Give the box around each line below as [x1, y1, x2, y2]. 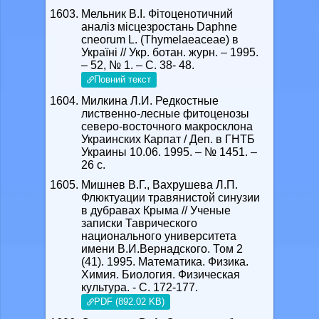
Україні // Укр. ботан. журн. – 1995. [81, 46, 258, 58]
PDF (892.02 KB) [94, 296, 164, 307]
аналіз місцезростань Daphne [81, 21, 237, 33]
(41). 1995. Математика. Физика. [81, 256, 249, 268]
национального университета [81, 230, 236, 242]
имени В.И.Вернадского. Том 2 [81, 243, 243, 255]
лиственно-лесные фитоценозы [81, 108, 249, 120]
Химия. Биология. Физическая [81, 268, 240, 281]
